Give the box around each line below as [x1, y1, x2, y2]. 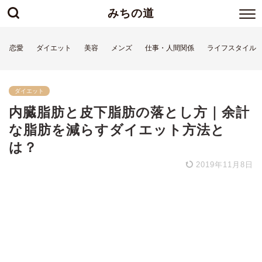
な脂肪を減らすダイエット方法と [9, 122, 225, 137]
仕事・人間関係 [145, 44, 194, 52]
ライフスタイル [207, 44, 256, 52]
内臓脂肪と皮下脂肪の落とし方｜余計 [9, 105, 250, 120]
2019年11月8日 [193, 160, 253, 169]
